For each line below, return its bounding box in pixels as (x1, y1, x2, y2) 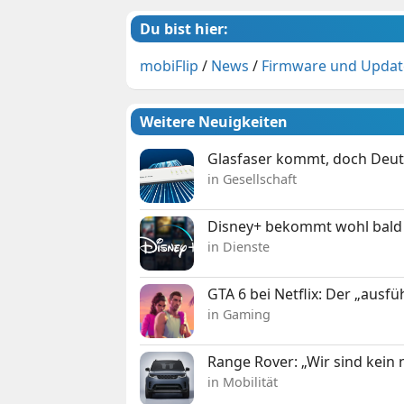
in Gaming (207, 305, 271, 323)
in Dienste (207, 237, 271, 255)
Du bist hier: (140, 18, 229, 39)
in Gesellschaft (207, 170, 298, 188)
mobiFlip (140, 55, 199, 76)
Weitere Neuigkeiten (140, 111, 289, 132)
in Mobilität (207, 372, 279, 390)
